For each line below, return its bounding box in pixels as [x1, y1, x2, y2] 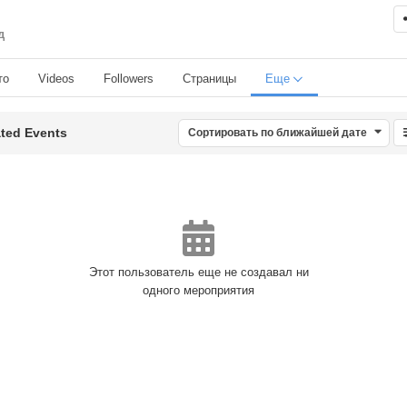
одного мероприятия [143, 283, 255, 297]
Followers [104, 71, 154, 85]
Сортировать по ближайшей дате [188, 125, 368, 139]
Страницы [183, 71, 236, 85]
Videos [38, 71, 74, 85]
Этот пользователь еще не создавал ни [88, 264, 309, 279]
